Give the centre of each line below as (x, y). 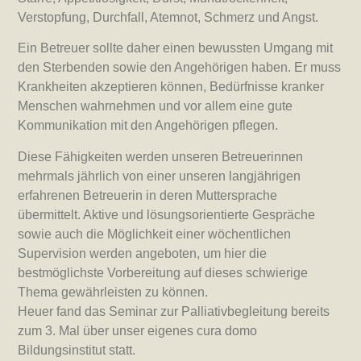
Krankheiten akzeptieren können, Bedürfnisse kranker (171, 87)
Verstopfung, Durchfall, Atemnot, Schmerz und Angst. (168, 17)
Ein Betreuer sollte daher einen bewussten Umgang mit (176, 48)
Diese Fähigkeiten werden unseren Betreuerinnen (161, 156)
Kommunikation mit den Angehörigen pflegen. (148, 126)
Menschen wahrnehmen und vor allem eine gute (156, 106)
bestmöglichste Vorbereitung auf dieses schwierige (163, 272)
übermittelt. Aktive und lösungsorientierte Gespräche (167, 214)
